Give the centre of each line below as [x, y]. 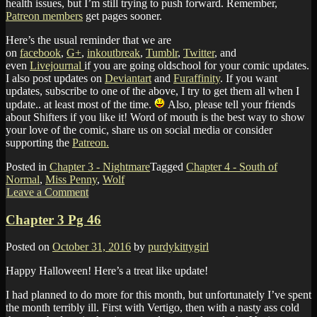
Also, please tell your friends [230, 105]
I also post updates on [55, 79]
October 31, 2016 [92, 247]
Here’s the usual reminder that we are [88, 40]
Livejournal [57, 66]
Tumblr [162, 53]
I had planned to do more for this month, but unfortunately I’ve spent [158, 295]
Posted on [29, 247]
